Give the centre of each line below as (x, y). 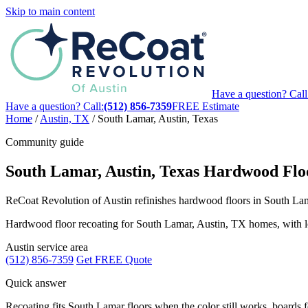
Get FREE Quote (114, 259)
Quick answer (36, 283)
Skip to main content (50, 11)
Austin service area (47, 247)
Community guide (45, 142)
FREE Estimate (206, 106)
